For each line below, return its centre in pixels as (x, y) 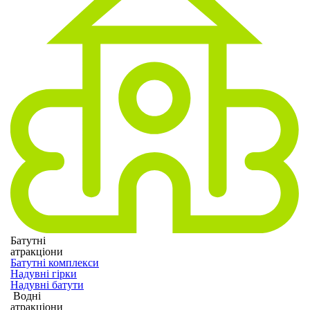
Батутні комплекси (55, 262)
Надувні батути (47, 284)
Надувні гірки (44, 273)
